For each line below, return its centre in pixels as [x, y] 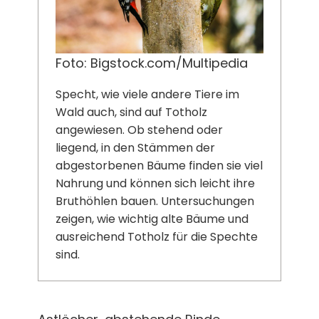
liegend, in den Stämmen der [135, 147]
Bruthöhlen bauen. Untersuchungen [155, 201]
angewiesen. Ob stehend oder [139, 130]
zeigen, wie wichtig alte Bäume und [152, 219]
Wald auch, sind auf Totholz [131, 112]
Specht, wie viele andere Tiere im [147, 94]
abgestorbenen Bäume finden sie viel [159, 165]
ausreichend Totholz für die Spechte [156, 236]
